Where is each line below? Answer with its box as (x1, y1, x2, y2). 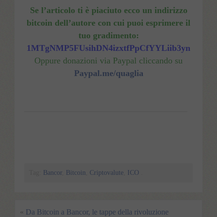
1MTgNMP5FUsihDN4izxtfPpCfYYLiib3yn (27, 43, 190, 53)
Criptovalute (90, 169, 124, 176)
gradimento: (93, 30, 139, 40)
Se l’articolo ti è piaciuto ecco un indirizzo (30, 5, 187, 15)
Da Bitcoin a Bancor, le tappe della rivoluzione (26, 207, 169, 216)
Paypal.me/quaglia (74, 68, 143, 78)
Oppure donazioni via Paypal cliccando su (34, 55, 183, 65)
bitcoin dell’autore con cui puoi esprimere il (27, 17, 190, 28)
